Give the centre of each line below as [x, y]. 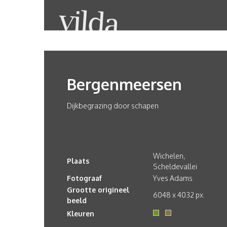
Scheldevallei [175, 166]
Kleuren [81, 214]
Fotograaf [84, 178]
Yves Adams [173, 178]
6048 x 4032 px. [179, 195]
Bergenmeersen [124, 84]
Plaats [78, 161]
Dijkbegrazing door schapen [113, 106]
